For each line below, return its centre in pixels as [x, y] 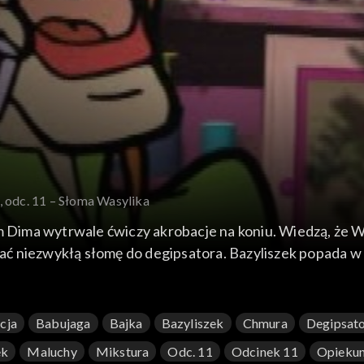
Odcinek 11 [264, 352]
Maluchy [52, 352]
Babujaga [63, 323]
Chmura [265, 323]
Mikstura [122, 352]
